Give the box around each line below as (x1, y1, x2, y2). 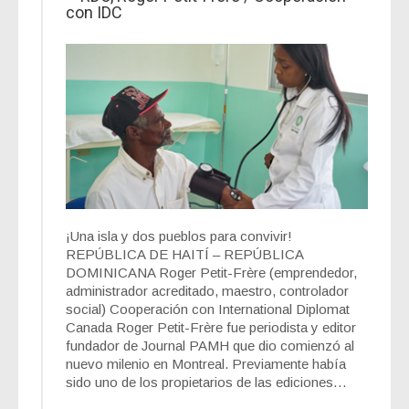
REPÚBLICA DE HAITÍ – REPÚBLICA (66, 246, 303, 263)
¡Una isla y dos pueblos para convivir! (66, 228, 292, 245)
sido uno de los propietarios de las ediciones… (66, 374, 347, 391)
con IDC (66, 3, 122, 23)
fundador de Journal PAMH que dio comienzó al (66, 338, 354, 354)
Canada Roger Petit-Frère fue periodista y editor (66, 320, 356, 336)
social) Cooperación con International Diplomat (66, 301, 350, 318)
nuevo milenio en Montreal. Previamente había (66, 356, 346, 372)
